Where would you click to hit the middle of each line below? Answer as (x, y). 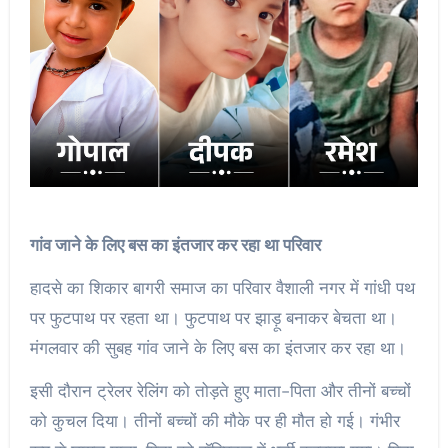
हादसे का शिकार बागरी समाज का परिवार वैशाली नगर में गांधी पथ (222, 287)
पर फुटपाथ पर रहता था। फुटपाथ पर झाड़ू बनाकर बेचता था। (213, 317)
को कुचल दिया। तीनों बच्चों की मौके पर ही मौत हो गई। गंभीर (214, 420)
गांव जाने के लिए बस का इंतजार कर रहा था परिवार (175, 244)
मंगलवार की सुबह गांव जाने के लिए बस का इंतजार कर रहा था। (217, 347)
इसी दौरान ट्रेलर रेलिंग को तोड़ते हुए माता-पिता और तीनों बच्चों (220, 390)
